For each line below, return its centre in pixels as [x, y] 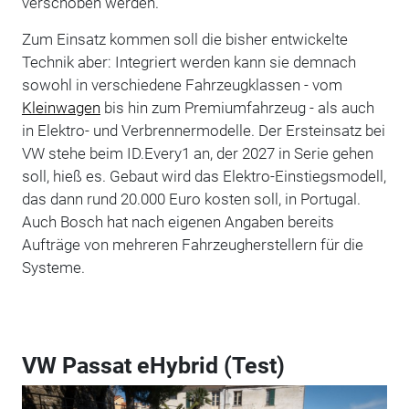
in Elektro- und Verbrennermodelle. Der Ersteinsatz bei [203, 130]
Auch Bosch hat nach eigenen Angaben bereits [178, 221]
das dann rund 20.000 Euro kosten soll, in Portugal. [191, 199]
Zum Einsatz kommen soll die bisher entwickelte [184, 39]
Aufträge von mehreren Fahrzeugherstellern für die [192, 244]
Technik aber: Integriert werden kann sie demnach [189, 62]
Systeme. [53, 267]
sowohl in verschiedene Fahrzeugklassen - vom [182, 84]
